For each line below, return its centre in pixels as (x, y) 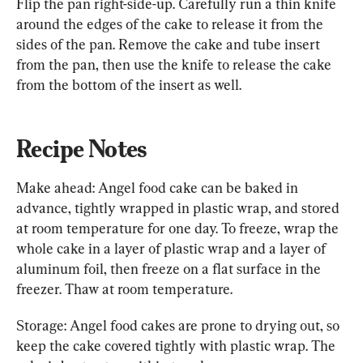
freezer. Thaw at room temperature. (124, 289)
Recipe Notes (81, 149)
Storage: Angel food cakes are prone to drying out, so (179, 325)
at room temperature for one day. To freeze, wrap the (179, 228)
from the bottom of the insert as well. (129, 85)
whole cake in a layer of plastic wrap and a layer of (173, 248)
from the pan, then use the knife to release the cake (175, 64)
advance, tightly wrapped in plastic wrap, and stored (179, 208)
